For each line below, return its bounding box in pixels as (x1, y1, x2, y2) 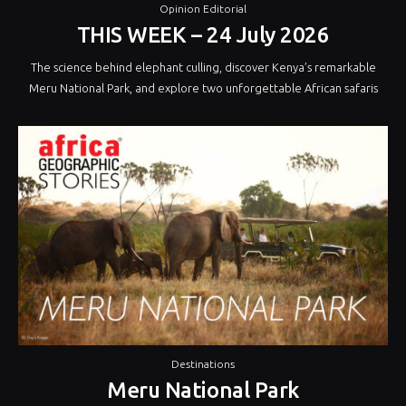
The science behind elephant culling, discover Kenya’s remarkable (30, 61, 376, 74)
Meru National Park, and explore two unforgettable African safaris (28, 82, 378, 95)
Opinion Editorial (159, 3, 246, 15)
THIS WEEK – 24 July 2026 (76, 23, 330, 48)
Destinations (171, 358, 235, 371)
